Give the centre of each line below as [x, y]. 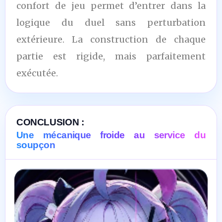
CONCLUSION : [50, 122]
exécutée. [37, 73]
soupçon [36, 145]
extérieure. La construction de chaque [111, 39]
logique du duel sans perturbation [111, 22]
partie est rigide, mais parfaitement [111, 56]
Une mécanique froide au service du [111, 135]
